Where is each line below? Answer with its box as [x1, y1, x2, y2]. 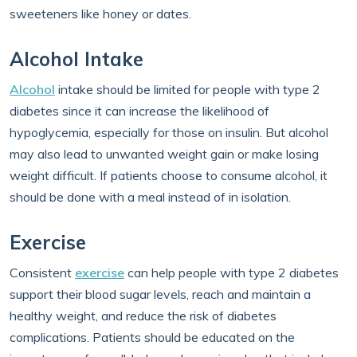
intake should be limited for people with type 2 [55, 81, 320, 97]
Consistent [10, 265, 75, 280]
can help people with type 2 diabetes [124, 265, 339, 280]
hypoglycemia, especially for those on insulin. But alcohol [10, 124, 328, 140]
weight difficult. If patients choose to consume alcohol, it [10, 167, 328, 183]
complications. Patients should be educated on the [10, 329, 295, 345]
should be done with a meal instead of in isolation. [10, 189, 294, 205]
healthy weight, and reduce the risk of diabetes [10, 308, 277, 324]
